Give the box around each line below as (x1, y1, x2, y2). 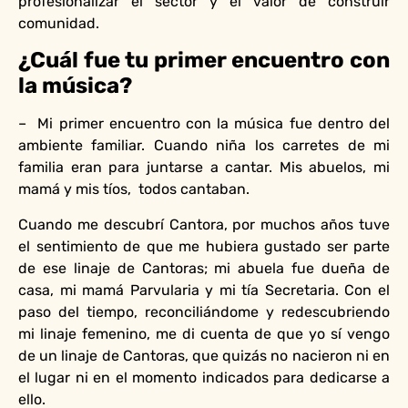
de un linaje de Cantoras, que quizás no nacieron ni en (18, 346, 390, 364)
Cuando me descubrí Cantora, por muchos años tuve (18, 215, 390, 233)
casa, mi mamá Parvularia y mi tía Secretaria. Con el (18, 280, 390, 299)
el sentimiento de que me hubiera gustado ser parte (18, 237, 390, 255)
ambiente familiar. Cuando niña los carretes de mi (18, 137, 390, 155)
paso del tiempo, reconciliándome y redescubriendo (18, 302, 390, 321)
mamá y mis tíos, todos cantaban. (18, 180, 253, 199)
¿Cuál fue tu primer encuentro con (18, 47, 390, 74)
